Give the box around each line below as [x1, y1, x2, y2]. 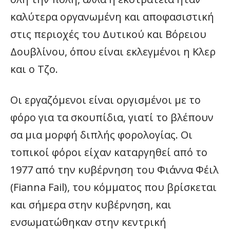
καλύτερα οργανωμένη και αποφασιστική [10, 10, 214, 24]
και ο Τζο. [10, 62, 58, 76]
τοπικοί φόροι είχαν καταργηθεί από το [10, 145, 207, 159]
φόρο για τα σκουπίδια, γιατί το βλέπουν [10, 110, 214, 124]
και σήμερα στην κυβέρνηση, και [10, 198, 171, 212]
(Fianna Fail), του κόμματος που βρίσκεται [10, 180, 217, 194]
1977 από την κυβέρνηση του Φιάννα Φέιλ [10, 163, 219, 177]
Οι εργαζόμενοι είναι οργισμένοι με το [10, 93, 201, 107]
